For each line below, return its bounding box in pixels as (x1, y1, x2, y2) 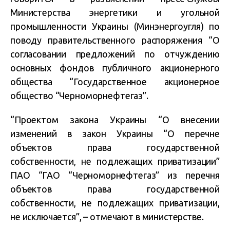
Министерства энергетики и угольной (10, 7, 220, 17)
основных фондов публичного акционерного (10, 63, 220, 73)
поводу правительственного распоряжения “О (10, 35, 220, 45)
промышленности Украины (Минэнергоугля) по (10, 21, 220, 31)
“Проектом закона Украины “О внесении (10, 114, 220, 125)
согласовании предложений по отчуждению (10, 49, 220, 59)
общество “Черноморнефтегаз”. (10, 90, 148, 101)
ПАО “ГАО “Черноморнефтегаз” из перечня (10, 170, 220, 180)
